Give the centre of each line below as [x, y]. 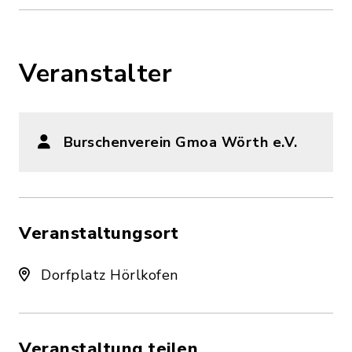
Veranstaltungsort [99, 233]
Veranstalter [95, 73]
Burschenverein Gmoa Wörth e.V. [180, 142]
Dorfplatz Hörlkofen [107, 275]
